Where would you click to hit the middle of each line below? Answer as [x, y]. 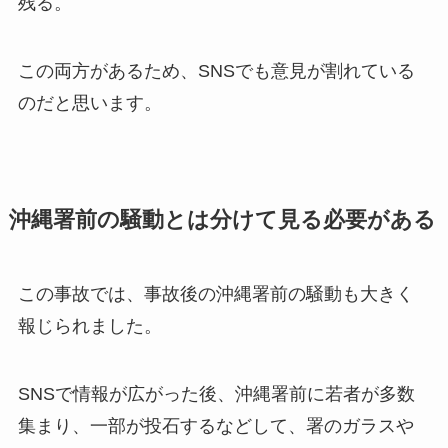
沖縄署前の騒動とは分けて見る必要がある [222, 219]
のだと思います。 [89, 102]
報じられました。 [89, 325]
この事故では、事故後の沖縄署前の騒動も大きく [215, 293]
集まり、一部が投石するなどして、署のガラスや [215, 425]
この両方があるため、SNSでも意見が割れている [216, 70]
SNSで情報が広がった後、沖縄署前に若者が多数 [216, 393]
